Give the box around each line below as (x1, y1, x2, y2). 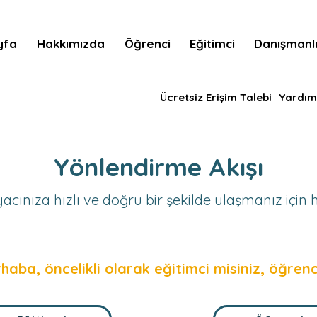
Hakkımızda (37, 36, 105, 51)
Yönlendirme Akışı (53, 151, 263, 183)
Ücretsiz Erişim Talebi (160, 91, 272, 104)
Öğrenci (124, 36, 171, 51)
